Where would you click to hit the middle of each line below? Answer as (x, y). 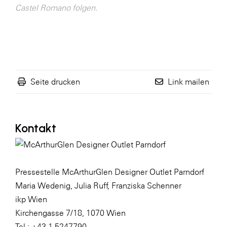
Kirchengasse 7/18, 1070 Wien (70, 213)
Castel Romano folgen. (56, 8)
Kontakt (36, 128)
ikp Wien (31, 199)
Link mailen (188, 82)
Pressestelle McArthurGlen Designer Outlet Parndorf (110, 172)
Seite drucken (55, 82)
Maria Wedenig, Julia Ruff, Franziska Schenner (98, 186)
